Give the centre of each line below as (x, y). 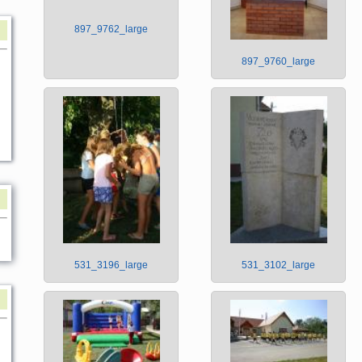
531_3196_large (111, 265)
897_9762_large (111, 29)
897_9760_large (278, 62)
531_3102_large (278, 265)
